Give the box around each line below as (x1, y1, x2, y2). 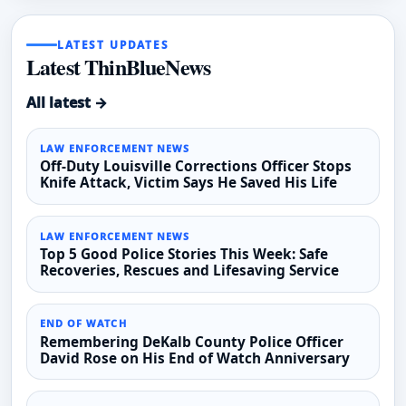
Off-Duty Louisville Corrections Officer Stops (39, 157, 352, 177)
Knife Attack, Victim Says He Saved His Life (39, 173, 337, 193)
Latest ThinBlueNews (26, 51, 211, 83)
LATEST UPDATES (57, 37, 169, 53)
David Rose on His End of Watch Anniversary (39, 348, 350, 368)
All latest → (26, 92, 108, 113)
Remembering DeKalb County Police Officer (39, 332, 343, 352)
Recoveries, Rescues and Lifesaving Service (39, 261, 339, 281)
